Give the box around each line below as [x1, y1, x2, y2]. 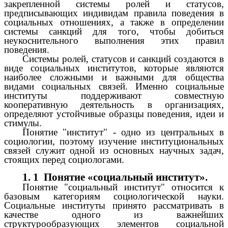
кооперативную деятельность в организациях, [4, 99, 224, 110]
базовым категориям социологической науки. [4, 190, 224, 202]
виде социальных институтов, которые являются [4, 63, 224, 74]
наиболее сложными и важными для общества [4, 72, 224, 83]
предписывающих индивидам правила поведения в [4, 8, 224, 19]
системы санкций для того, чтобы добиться [4, 26, 224, 37]
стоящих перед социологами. [4, 154, 124, 165]
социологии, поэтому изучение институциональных [4, 136, 224, 147]
